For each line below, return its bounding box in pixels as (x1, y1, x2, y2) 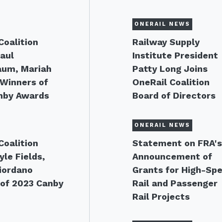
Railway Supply (132, 37, 200, 47)
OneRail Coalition (132, 77, 210, 87)
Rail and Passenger (132, 178, 218, 188)
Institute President (132, 50, 219, 60)
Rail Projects (132, 191, 190, 202)
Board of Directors (132, 90, 216, 101)
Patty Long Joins (132, 63, 208, 74)
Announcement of (132, 151, 213, 162)
